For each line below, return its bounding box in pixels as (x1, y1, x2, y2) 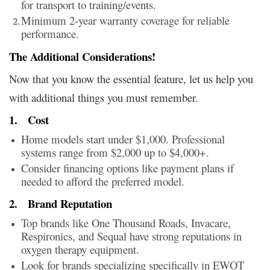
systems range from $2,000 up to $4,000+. (21, 144, 209, 160)
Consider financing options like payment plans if (21, 160, 234, 175)
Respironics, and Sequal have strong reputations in (21, 228, 242, 243)
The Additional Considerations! (9, 48, 155, 64)
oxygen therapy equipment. (21, 241, 139, 257)
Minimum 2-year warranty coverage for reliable (21, 12, 230, 28)
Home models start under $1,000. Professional (21, 131, 225, 146)
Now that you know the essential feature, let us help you (9, 71, 253, 86)
